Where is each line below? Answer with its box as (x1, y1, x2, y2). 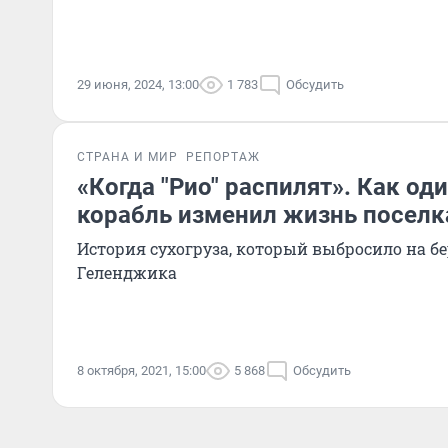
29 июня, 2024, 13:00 (77, 77, 199, 92)
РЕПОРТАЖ (186, 150, 260, 164)
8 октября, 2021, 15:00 (77, 363, 206, 378)
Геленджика (77, 262, 177, 283)
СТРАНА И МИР (77, 150, 178, 164)
